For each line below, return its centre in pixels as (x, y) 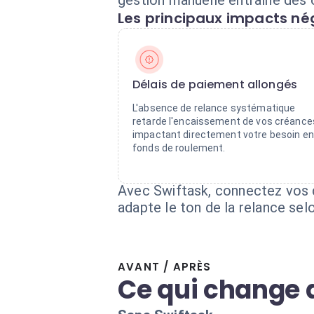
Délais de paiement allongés (215, 84)
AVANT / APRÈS (165, 267)
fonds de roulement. (179, 148)
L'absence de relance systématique (214, 108)
